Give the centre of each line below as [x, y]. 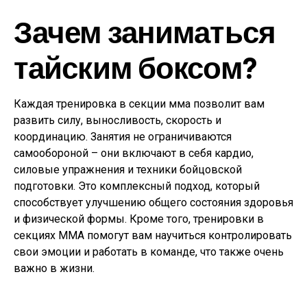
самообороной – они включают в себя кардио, [134, 153]
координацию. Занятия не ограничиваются [123, 137]
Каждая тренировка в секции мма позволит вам [139, 104]
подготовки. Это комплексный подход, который [137, 186]
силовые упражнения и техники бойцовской [128, 170]
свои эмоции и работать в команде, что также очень [149, 252]
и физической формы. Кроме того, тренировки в [139, 219]
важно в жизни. [54, 268]
